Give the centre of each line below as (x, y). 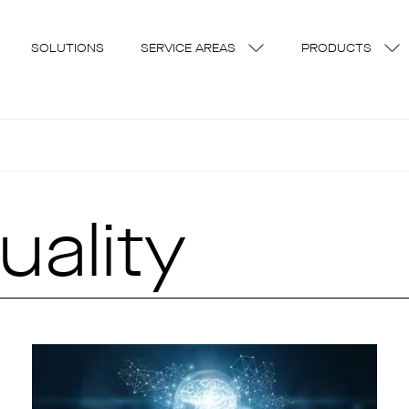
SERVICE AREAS (188, 49)
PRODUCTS (336, 49)
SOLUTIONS (68, 49)
